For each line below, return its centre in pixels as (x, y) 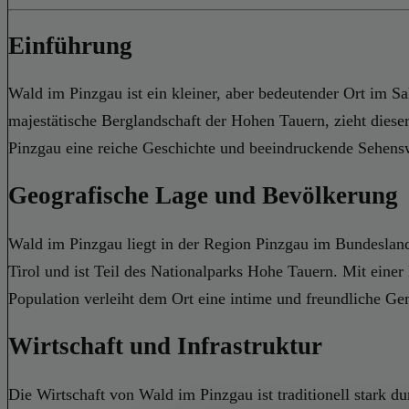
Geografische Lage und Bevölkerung (203, 196)
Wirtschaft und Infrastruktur (165, 346)
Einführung (70, 45)
